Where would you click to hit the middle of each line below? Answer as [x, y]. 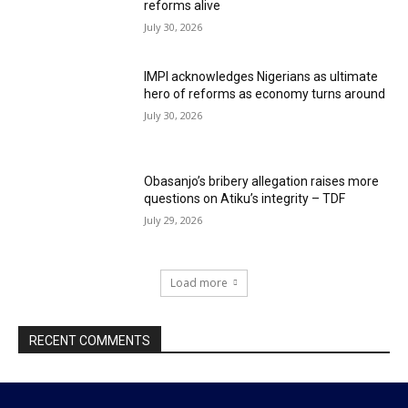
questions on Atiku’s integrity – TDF [245, 199]
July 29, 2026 [173, 220]
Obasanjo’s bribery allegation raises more [262, 182]
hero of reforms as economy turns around [265, 93]
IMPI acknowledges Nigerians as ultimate [261, 76]
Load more [199, 283]
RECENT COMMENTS [90, 341]
